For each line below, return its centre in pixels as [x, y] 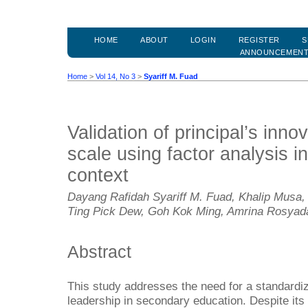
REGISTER [259, 40]
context [98, 176]
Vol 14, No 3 [115, 77]
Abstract [99, 251]
